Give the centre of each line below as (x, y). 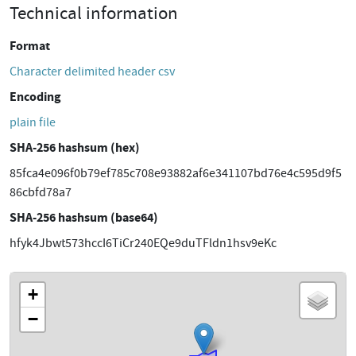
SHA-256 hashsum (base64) (84, 217)
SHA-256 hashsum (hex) (75, 147)
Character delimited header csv (92, 72)
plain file (33, 122)
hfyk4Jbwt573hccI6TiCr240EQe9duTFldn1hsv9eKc (143, 243)
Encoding (35, 97)
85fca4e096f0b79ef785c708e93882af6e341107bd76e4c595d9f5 (176, 173)
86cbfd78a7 (41, 192)
